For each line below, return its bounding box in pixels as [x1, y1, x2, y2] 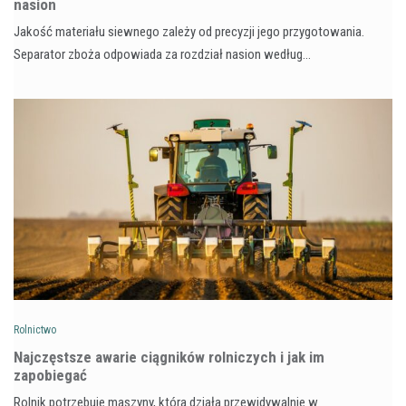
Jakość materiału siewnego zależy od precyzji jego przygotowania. [14, 23, 364, 40]
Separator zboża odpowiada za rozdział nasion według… [14, 45, 311, 63]
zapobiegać [14, 365, 87, 384]
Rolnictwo [14, 323, 56, 336]
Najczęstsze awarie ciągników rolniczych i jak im [14, 347, 324, 366]
